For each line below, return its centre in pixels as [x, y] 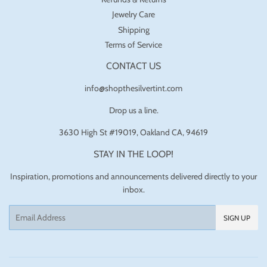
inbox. [133, 190]
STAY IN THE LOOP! [133, 154]
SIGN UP [237, 218]
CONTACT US [133, 66]
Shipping [133, 30]
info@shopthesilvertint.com [133, 88]
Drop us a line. [133, 110]
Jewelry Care [133, 14]
